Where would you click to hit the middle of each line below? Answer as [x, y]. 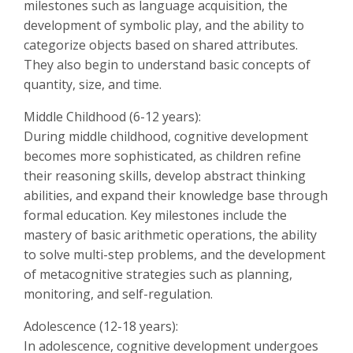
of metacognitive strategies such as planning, [158, 274]
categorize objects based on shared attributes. [161, 45]
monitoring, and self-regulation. [118, 294]
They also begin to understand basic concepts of [167, 65]
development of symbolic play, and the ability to [164, 25]
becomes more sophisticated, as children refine [162, 156]
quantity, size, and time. [93, 84]
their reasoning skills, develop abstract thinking [165, 176]
